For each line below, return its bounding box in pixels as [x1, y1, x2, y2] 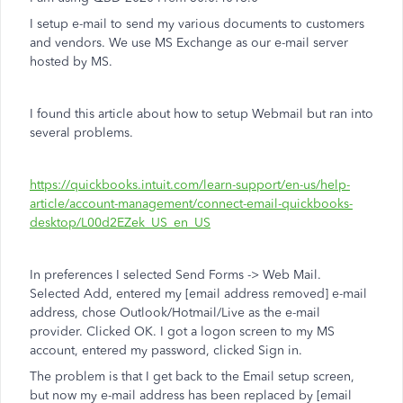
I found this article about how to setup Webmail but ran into [30, 106, 373, 121]
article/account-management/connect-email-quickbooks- [30, 196, 353, 211]
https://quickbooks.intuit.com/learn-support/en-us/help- [30, 177, 350, 193]
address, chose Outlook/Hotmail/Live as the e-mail [30, 305, 320, 320]
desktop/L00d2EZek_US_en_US [30, 215, 210, 230]
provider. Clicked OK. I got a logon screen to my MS [30, 324, 335, 339]
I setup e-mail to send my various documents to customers [30, 16, 364, 31]
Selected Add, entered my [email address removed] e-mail [30, 286, 367, 301]
